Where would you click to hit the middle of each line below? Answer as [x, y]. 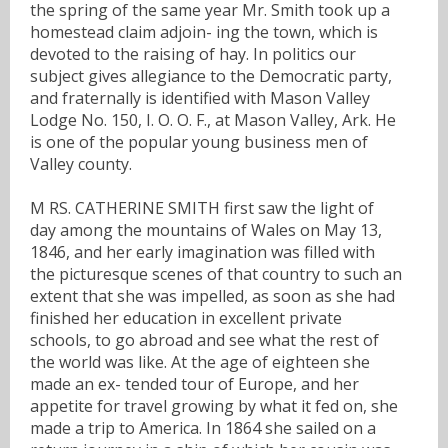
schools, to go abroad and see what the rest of [204, 339]
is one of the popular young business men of [199, 141]
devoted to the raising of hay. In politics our [193, 53]
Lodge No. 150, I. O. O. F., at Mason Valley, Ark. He [213, 119]
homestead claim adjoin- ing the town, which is [204, 31]
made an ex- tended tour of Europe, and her [194, 383]
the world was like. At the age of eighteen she [200, 361]
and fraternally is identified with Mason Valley [200, 97]
